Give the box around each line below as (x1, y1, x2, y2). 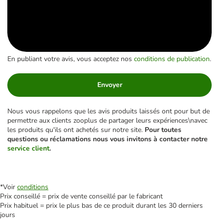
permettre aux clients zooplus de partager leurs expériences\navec (7, 116, 207, 126)
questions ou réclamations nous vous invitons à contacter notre (7, 134, 208, 144)
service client (7, 144, 49, 153)
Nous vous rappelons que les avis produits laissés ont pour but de (7, 107, 210, 116)
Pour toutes (145, 125, 181, 135)
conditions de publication (134, 54, 210, 64)
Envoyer (97, 80, 122, 90)
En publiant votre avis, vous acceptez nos (7, 54, 134, 64)
